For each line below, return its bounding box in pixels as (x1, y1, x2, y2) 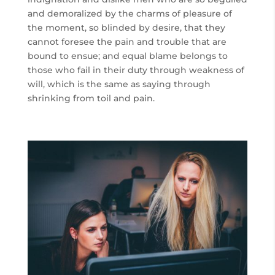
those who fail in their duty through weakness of (27, 64, 244, 76)
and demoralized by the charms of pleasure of (27, 8, 232, 20)
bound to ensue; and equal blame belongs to (27, 50, 228, 62)
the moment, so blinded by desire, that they (27, 22, 225, 34)
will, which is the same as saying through (27, 79, 211, 90)
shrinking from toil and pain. (27, 93, 155, 104)
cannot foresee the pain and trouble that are (27, 36, 227, 48)
